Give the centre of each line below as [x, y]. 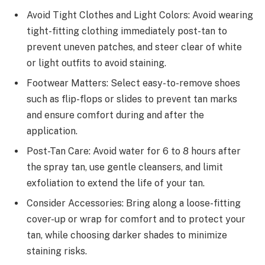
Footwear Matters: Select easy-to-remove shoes [133, 83]
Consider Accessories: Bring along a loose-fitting [134, 203]
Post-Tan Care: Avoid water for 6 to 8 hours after [134, 151]
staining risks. [57, 251]
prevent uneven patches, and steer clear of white [134, 47]
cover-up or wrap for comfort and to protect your [136, 219]
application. [52, 131]
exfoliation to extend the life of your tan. [116, 183]
